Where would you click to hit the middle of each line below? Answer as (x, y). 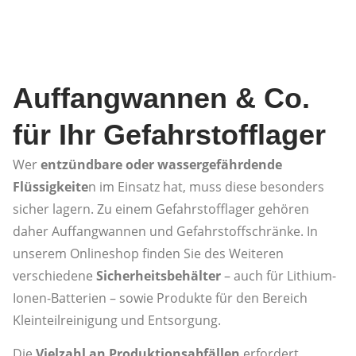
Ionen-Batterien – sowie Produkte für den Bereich (160, 298)
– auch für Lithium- (280, 275)
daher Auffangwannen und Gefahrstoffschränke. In (165, 231)
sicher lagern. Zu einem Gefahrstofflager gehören (161, 209)
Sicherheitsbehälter (160, 275)
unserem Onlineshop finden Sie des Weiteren (148, 253)
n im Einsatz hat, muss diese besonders (206, 186)
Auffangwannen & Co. (161, 98)
